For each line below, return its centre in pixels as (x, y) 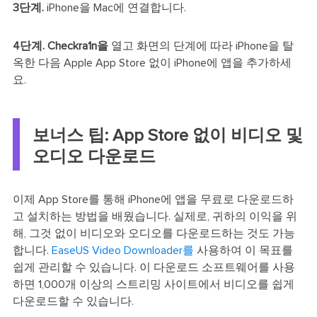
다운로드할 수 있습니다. (73, 301)
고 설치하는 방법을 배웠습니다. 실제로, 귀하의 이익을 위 (155, 216)
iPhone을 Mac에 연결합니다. (115, 8)
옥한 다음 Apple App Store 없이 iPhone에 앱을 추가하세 (152, 63)
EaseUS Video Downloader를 (122, 250)
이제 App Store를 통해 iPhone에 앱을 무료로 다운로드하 (153, 199)
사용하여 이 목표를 (243, 250)
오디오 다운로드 (94, 157)
